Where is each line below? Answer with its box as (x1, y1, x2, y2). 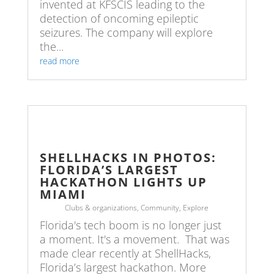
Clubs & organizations (65, 202, 138, 213)
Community (141, 202, 180, 213)
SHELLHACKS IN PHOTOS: (39, 149, 217, 166)
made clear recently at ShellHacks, (39, 245, 211, 261)
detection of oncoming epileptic (39, 10, 199, 26)
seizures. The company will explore (39, 24, 213, 40)
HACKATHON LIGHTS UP (39, 173, 207, 190)
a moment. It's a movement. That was (39, 231, 229, 246)
